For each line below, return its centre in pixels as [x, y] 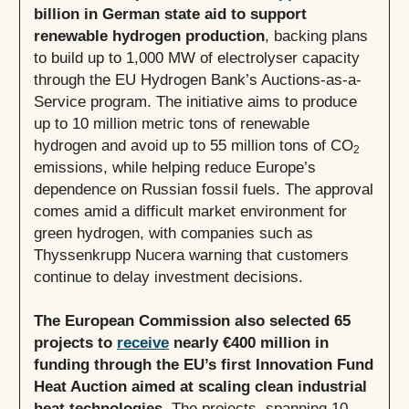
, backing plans [316, 36]
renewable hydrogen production [149, 36]
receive [143, 343]
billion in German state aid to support [170, 14]
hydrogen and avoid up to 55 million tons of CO [194, 146]
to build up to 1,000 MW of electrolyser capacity [197, 58]
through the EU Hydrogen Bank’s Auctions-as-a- [198, 80]
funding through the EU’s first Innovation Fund [204, 365]
